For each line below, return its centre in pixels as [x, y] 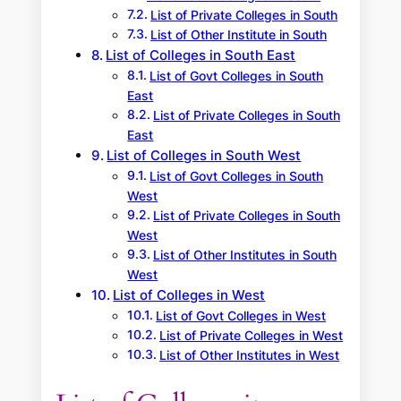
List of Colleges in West [189, 295]
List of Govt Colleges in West [241, 316]
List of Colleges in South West [204, 156]
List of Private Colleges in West [252, 336]
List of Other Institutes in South [245, 256]
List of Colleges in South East [201, 55]
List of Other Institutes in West [250, 356]
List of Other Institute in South [239, 35]
